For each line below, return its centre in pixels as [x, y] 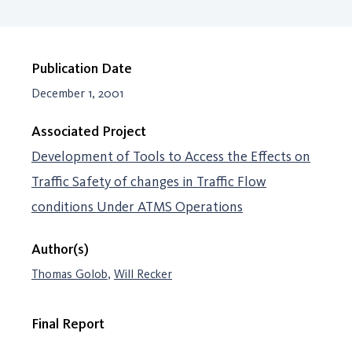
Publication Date [82, 68]
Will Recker [143, 274]
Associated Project [89, 131]
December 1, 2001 [77, 93]
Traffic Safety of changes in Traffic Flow [149, 181]
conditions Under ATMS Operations [137, 207]
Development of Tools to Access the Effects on [171, 156]
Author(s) [60, 249]
